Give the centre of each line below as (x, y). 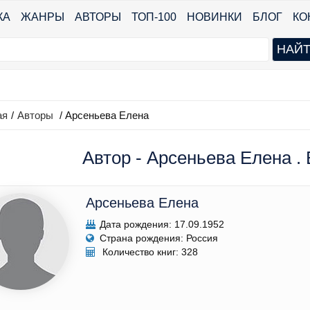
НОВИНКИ (215, 17)
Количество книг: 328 (149, 252)
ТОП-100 (154, 17)
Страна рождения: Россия (159, 238)
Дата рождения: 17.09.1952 (162, 225)
